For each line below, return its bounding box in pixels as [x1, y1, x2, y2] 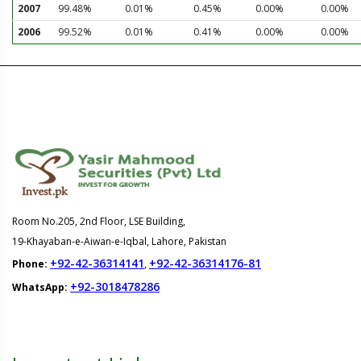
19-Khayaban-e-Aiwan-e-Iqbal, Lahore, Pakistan [12, 234, 226, 248]
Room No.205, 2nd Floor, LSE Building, [12, 214, 185, 228]
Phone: [12, 257, 50, 271]
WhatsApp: [12, 280, 70, 294]
